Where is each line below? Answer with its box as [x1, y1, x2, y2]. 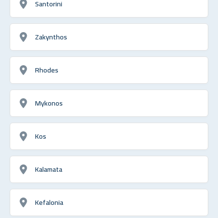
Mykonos [35, 96, 63, 109]
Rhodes [35, 63, 58, 76]
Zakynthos [35, 30, 67, 43]
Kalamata [35, 162, 62, 176]
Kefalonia [35, 195, 63, 209]
